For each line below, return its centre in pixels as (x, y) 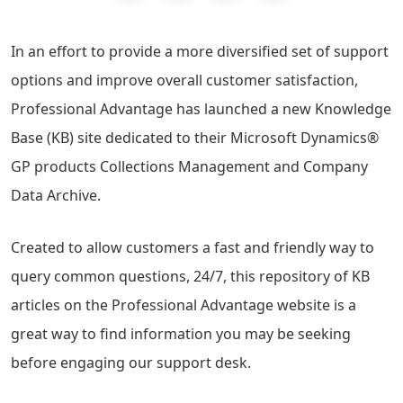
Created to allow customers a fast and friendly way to (193, 248)
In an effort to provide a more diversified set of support (200, 51)
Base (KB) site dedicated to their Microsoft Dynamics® (195, 138)
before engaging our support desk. (131, 363)
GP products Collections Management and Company (189, 166)
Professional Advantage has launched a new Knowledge (201, 109)
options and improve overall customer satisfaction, (184, 80)
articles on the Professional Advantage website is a (184, 305)
